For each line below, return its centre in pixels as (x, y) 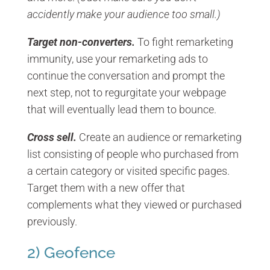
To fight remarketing (184, 42)
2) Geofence (71, 252)
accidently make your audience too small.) (124, 14)
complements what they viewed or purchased (134, 204)
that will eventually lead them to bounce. (121, 109)
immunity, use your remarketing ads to (117, 58)
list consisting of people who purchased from (133, 154)
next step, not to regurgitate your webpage (126, 92)
